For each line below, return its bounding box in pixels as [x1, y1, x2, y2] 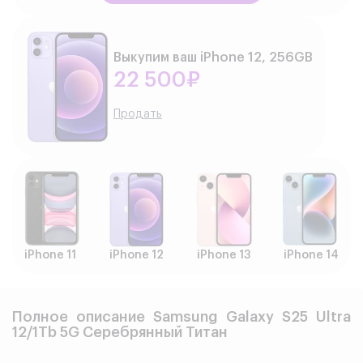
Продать [113, 109, 162, 121]
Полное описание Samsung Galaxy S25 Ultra [12, 309, 351, 324]
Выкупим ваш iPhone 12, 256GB [113, 51, 313, 65]
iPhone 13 [197, 249, 250, 261]
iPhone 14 [284, 249, 339, 261]
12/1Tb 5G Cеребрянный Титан [12, 324, 228, 340]
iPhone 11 [24, 249, 76, 261]
